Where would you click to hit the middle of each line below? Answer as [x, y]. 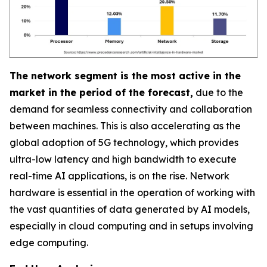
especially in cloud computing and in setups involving [131, 226]
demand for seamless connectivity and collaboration [131, 109]
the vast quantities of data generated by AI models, [130, 209]
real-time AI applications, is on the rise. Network [119, 176]
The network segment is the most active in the [125, 76]
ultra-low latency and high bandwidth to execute [123, 159]
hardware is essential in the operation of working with [132, 193]
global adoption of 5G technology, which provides [124, 142]
